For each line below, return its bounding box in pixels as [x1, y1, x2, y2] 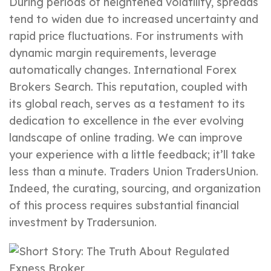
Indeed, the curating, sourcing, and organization [9, 181, 261, 196]
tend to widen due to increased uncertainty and [9, 12, 258, 27]
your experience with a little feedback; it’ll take [9, 148, 255, 162]
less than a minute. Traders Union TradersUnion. [9, 165, 258, 179]
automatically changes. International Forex [9, 63, 237, 77]
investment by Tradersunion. [9, 215, 157, 230]
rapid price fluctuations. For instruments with [9, 29, 243, 44]
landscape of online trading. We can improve [9, 131, 243, 145]
